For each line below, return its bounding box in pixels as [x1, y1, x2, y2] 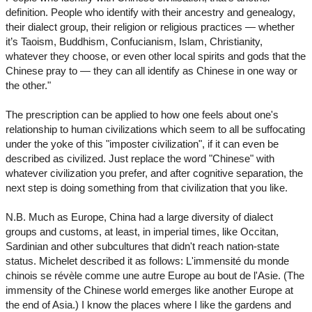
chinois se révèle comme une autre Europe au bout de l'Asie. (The [6, 270, 304, 282]
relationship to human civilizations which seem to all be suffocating [6, 123, 305, 136]
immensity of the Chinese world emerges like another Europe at [6, 284, 293, 297]
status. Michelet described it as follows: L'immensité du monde [6, 255, 289, 267]
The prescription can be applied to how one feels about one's [6, 109, 279, 121]
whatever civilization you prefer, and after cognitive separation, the [6, 167, 303, 180]
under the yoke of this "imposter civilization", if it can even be [6, 138, 279, 150]
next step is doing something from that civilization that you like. [6, 182, 288, 194]
